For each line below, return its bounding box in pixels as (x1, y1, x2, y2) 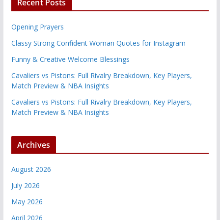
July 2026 (11, 180, 40, 190)
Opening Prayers (11, 22, 64, 31)
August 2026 (11, 164, 51, 174)
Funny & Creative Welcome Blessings (11, 54, 130, 64)
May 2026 (11, 196, 43, 206)
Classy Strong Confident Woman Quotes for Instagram (11, 38, 186, 48)
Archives (17, 139, 50, 150)
